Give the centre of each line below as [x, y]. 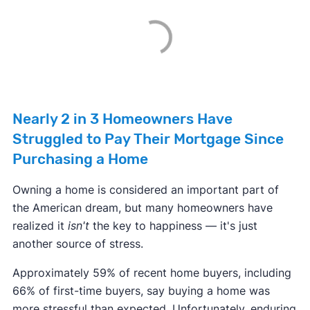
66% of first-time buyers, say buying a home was [141, 291]
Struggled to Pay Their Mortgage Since [148, 139]
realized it [40, 226]
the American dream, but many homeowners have [142, 208]
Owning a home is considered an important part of [145, 190]
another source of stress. [77, 244]
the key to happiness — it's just [173, 226]
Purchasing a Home [80, 159]
